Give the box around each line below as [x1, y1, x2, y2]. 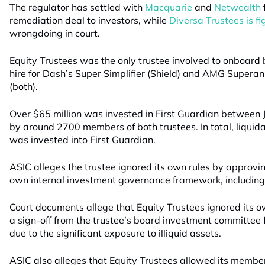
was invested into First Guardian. [9, 134, 156, 146]
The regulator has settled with [9, 1, 145, 13]
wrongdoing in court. [9, 27, 100, 39]
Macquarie [145, 1, 192, 13]
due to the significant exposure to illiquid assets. [9, 227, 221, 239]
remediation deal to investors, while [9, 14, 169, 26]
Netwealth [214, 1, 261, 13]
